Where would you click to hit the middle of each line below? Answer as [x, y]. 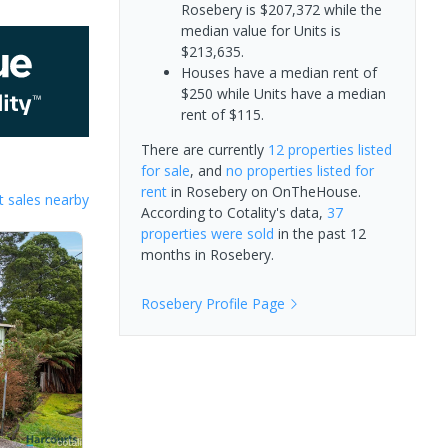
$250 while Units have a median [283, 93]
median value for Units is [260, 30]
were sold [240, 233]
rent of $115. [222, 114]
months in [175, 254]
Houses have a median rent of [278, 72]
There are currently [204, 149]
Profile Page [243, 303]
